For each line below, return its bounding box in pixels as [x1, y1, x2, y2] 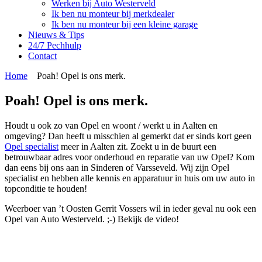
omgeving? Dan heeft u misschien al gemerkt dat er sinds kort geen [5, 130, 251, 141]
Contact [28, 51, 57, 61]
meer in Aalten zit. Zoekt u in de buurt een [58, 141, 216, 151]
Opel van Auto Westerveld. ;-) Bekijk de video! [5, 213, 179, 224]
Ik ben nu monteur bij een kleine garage [51, 19, 198, 29]
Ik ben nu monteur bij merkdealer [51, 9, 174, 19]
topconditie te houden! [5, 183, 87, 194]
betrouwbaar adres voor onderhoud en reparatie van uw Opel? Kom [5, 151, 254, 162]
